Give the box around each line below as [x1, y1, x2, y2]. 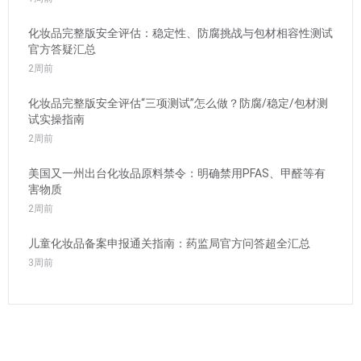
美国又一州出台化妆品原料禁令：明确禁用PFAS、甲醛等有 [28, 167, 326, 180]
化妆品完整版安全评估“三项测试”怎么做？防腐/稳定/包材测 [28, 97, 328, 110]
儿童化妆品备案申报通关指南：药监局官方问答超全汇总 [28, 237, 310, 251]
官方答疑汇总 [28, 43, 96, 56]
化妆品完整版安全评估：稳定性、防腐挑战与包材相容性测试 [28, 27, 333, 40]
